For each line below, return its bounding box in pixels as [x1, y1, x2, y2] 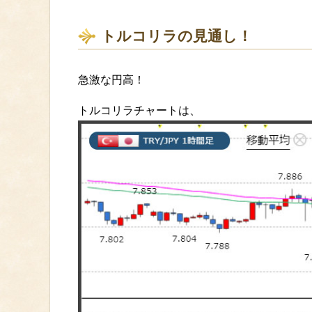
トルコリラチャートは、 [78, 104, 201, 117]
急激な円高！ [78, 74, 145, 86]
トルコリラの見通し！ [101, 28, 252, 45]
